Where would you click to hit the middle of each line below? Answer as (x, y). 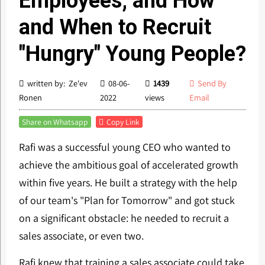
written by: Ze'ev (58, 83)
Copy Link (123, 122)
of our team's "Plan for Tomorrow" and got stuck (127, 200)
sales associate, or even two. (81, 236)
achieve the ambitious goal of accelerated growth (128, 165)
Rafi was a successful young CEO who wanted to (125, 147)
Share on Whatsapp (55, 122)
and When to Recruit (115, 27)
